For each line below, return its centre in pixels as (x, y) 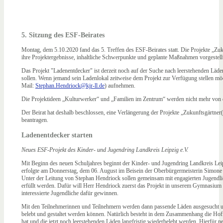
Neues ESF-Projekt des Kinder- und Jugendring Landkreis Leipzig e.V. (105, 150)
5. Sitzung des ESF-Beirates (63, 35)
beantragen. (36, 120)
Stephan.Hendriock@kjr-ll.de (70, 85)
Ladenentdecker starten (57, 135)
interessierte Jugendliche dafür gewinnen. (70, 193)
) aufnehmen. (120, 85)
